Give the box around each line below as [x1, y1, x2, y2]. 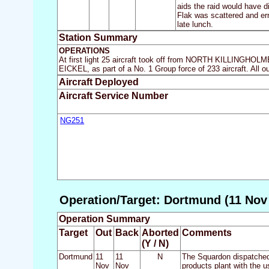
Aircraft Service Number [58, 91, 168, 101]
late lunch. [177, 20, 213, 29]
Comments [181, 228, 232, 238]
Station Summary [58, 32, 138, 43]
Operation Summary [58, 214, 150, 225]
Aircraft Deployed [58, 77, 139, 88]
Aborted [141, 228, 179, 238]
